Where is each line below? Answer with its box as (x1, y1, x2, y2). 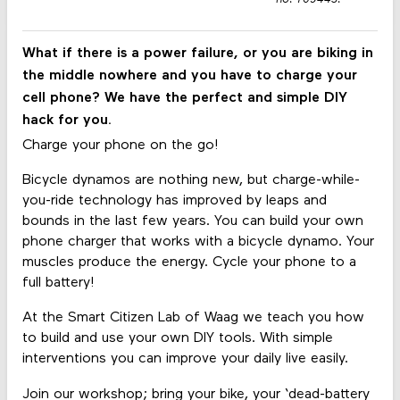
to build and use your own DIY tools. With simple (21, 331, 333, 346)
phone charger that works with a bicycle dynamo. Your (21, 235, 374, 250)
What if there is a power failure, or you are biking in (21, 46, 373, 61)
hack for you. (21, 112, 116, 128)
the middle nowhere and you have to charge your (21, 68, 357, 83)
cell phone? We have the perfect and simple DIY (21, 90, 347, 105)
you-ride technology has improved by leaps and (21, 194, 327, 209)
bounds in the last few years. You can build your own (21, 214, 363, 229)
